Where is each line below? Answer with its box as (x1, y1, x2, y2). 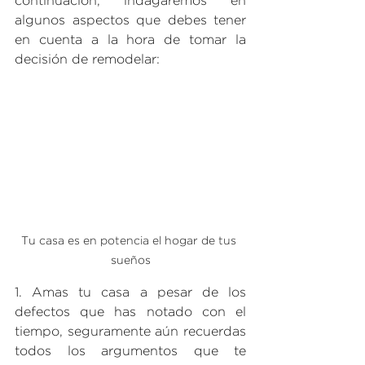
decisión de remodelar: (15, 54, 160, 67)
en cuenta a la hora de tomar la (15, 34, 246, 47)
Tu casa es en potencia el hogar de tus (21, 236, 240, 247)
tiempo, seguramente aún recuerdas (15, 326, 246, 339)
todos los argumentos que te (15, 345, 246, 358)
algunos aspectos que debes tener (15, 15, 246, 28)
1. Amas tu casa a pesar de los (15, 287, 246, 300)
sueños (110, 256, 151, 266)
